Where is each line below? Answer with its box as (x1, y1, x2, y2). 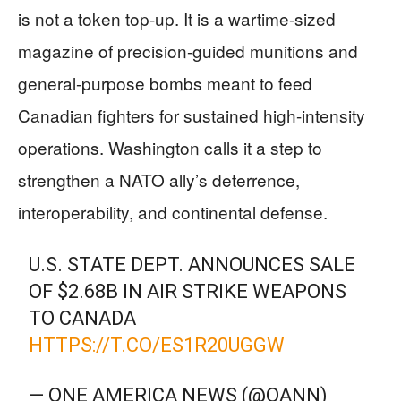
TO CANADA (29, 307, 137, 330)
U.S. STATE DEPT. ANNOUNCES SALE (29, 253, 356, 277)
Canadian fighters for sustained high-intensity (18, 103, 365, 128)
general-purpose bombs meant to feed (18, 71, 312, 96)
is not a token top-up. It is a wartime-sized (18, 6, 336, 31)
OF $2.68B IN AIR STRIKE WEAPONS (29, 280, 347, 303)
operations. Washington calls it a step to (18, 135, 322, 160)
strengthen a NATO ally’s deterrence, (18, 167, 300, 192)
